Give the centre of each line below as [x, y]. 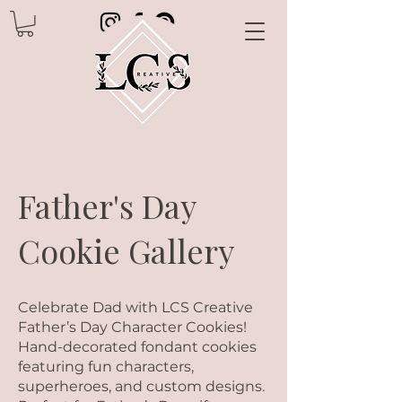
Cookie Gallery [126, 250]
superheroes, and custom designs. [141, 386]
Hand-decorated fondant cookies [137, 347]
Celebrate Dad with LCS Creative [135, 307]
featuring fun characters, [106, 367]
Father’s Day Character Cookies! [132, 327]
